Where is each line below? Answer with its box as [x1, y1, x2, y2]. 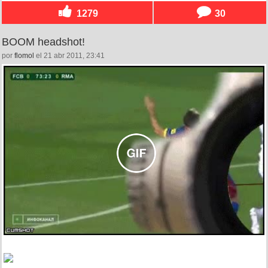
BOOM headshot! [2, 35, 85, 48]
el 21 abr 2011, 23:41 [34, 51, 105, 60]
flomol [14, 51, 34, 60]
